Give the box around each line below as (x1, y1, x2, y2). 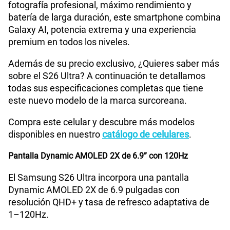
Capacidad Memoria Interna (29, 204, 118, 213)
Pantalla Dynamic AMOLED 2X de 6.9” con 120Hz (8, 151, 188, 161)
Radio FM (29, 125, 59, 134)
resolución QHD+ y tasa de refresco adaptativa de (8, 197, 209, 208)
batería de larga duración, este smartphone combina (8, 12, 221, 23)
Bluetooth (29, 6, 60, 15)
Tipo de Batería (29, 165, 76, 174)
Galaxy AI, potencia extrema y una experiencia (8, 24, 196, 35)
